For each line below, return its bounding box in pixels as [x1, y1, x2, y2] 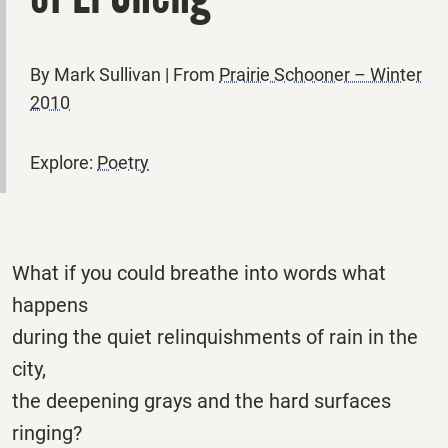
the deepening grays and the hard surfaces [12, 388, 391, 413]
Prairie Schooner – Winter [219, 63, 422, 85]
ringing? [12, 420, 82, 445]
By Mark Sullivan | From [30, 63, 219, 85]
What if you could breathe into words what [12, 260, 386, 285]
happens [12, 292, 88, 317]
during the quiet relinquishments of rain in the [12, 324, 418, 349]
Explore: [30, 151, 97, 173]
